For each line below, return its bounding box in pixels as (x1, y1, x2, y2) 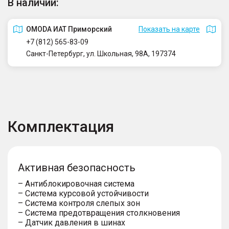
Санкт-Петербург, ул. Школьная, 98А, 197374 (26, 49, 176, 58)
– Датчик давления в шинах (18, 217, 125, 227)
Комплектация (8, 117, 114, 135)
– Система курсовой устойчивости (18, 188, 149, 198)
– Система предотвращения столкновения (18, 208, 180, 218)
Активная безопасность (18, 161, 135, 174)
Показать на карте (139, 25, 200, 33)
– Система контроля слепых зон (18, 198, 140, 208)
